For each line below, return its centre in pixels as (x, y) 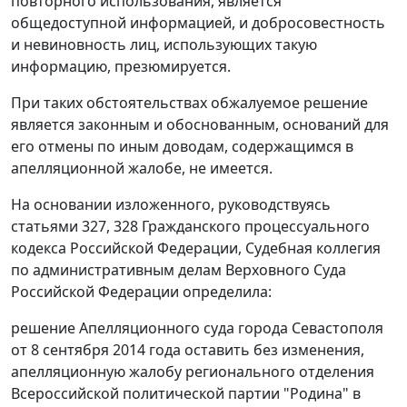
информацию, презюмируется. (121, 67)
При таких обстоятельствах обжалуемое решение (189, 103)
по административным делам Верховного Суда (179, 270)
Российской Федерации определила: (141, 292)
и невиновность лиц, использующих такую (164, 45)
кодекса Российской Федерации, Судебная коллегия (196, 248)
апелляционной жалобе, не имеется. (142, 169)
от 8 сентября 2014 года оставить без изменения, (188, 350)
